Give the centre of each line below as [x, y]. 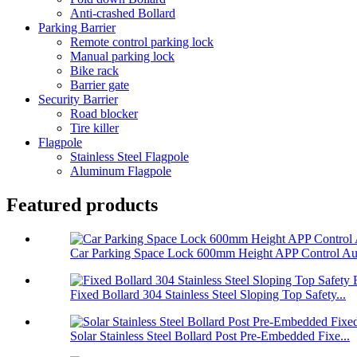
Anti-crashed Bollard [123, 14]
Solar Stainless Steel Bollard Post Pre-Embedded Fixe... [210, 336]
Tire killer [94, 128]
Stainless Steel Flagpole [129, 157]
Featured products [82, 205]
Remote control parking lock [142, 42]
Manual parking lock [122, 57]
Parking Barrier [77, 28]
